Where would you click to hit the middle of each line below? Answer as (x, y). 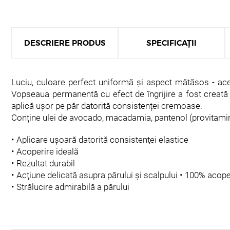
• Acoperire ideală (46, 151)
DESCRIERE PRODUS (65, 43)
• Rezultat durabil (44, 163)
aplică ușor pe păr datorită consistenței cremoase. (108, 106)
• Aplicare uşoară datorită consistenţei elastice (101, 140)
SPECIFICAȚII (171, 43)
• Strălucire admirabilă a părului (70, 187)
